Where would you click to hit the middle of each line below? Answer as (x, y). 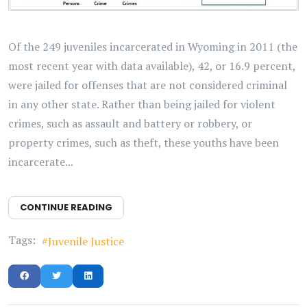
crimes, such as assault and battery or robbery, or (130, 124)
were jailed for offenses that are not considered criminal (148, 85)
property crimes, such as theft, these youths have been (144, 143)
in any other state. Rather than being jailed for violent (142, 105)
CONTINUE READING (66, 208)
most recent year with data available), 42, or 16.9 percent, (152, 66)
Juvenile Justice (86, 242)
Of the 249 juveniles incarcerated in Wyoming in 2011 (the (153, 47)
